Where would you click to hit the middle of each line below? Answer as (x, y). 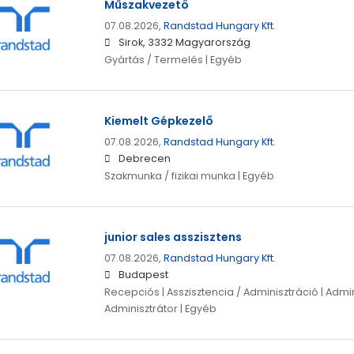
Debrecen (144, 159)
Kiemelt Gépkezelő (158, 121)
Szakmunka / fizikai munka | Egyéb (189, 176)
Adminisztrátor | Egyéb (160, 309)
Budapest (143, 275)
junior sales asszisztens (173, 237)
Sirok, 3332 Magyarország (184, 43)
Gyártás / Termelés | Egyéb (173, 60)
